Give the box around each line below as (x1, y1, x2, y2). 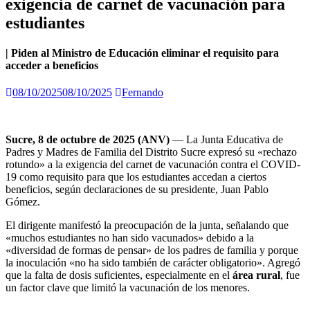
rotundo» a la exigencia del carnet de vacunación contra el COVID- (6, 158, 300, 171)
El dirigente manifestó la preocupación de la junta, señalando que (6, 219, 289, 232)
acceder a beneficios (6, 60, 101, 72)
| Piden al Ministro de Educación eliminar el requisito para (6, 47, 279, 60)
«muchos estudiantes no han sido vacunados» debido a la (6, 232, 254, 244)
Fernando (122, 86, 163, 99)
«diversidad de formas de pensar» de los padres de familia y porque (6, 244, 298, 257)
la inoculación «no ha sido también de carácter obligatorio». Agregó (6, 257, 300, 269)
